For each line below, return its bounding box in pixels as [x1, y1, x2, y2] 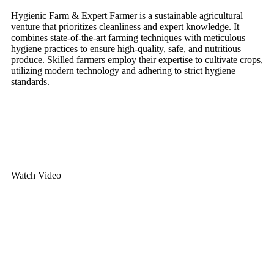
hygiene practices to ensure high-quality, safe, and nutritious [11, 43, 241, 54]
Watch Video [11, 169, 61, 180]
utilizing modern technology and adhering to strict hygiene [11, 65, 235, 76]
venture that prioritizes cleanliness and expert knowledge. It [11, 21, 239, 32]
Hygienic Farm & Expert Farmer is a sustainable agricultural [11, 10, 243, 21]
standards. [11, 76, 50, 87]
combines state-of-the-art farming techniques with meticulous [11, 32, 245, 43]
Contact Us [31, 97, 74, 108]
